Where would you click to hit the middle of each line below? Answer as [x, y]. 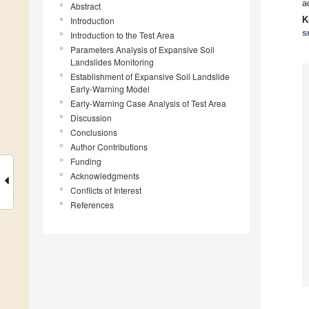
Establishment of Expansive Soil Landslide [150, 77]
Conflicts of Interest [106, 190]
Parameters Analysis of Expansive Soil [142, 50]
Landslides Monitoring [112, 62]
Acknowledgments [105, 176]
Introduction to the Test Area [122, 35]
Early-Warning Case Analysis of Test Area [148, 103]
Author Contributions [109, 147]
